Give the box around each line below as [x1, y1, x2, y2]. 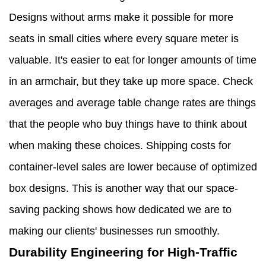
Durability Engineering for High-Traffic [9, 245, 237, 259]
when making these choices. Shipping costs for [9, 140, 231, 152]
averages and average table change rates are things [9, 97, 256, 109]
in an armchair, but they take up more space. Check [9, 75, 253, 88]
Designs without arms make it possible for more [9, 11, 233, 24]
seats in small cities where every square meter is [9, 33, 239, 45]
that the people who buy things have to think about [9, 118, 247, 131]
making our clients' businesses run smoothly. [9, 225, 220, 237]
